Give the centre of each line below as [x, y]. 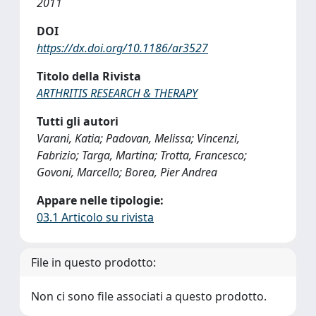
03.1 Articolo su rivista [95, 217]
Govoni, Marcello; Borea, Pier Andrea [127, 172]
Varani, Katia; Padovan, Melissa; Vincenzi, [138, 138]
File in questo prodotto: [93, 262]
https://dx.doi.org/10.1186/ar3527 [122, 48]
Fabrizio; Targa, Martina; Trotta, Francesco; [142, 155]
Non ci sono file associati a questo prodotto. [149, 296]
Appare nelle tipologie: [100, 200]
